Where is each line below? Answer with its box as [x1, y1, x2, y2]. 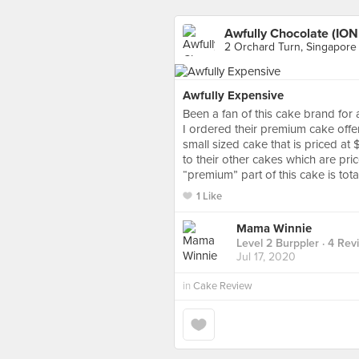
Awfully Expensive [183, 88, 284, 103]
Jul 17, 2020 [236, 250, 296, 264]
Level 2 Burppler [236, 236, 319, 251]
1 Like [196, 190, 222, 203]
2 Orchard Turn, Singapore [224, 40, 357, 54]
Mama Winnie [236, 221, 312, 236]
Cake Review [193, 280, 252, 292]
